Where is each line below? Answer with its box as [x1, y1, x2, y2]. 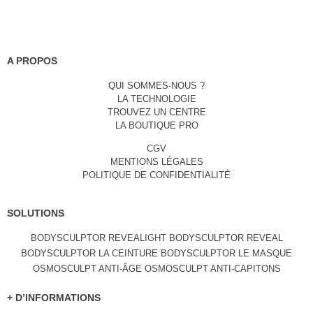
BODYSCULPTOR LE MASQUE [161, 247, 292, 259]
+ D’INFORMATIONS [7, 291, 101, 303]
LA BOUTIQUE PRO [115, 119, 198, 131]
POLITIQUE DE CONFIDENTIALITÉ [82, 170, 231, 181]
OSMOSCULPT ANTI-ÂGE [32, 263, 142, 274]
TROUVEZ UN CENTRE [107, 106, 206, 117]
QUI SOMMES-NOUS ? [108, 80, 205, 91]
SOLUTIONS [7, 207, 64, 219]
